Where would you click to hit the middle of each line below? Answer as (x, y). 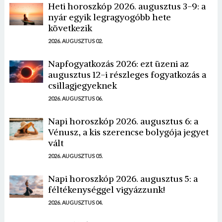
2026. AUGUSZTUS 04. (75, 202)
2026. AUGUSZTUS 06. (75, 98)
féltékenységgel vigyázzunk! (106, 189)
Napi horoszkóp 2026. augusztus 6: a (123, 121)
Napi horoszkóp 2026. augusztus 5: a (123, 178)
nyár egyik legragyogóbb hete (109, 17)
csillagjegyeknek (82, 85)
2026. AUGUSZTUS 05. (75, 156)
